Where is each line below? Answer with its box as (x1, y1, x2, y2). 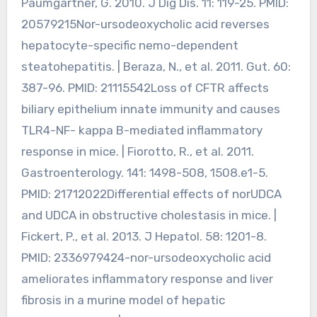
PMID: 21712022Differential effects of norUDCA (21, 186, 282, 201)
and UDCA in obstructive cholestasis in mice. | (21, 207, 277, 222)
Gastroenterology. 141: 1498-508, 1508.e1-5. (21, 165, 268, 180)
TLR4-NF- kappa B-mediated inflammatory (21, 122, 263, 137)
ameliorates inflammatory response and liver (21, 271, 273, 286)
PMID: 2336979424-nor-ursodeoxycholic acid (21, 250, 271, 265)
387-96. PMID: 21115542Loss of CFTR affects (21, 80, 269, 95)
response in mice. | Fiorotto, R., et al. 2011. (21, 144, 254, 158)
